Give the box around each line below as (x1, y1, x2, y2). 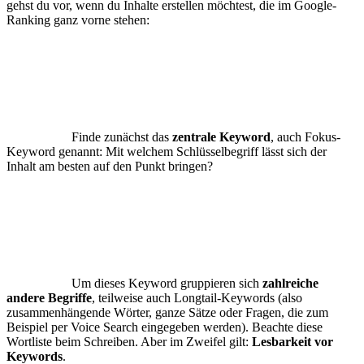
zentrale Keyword (172, 129, 271, 144)
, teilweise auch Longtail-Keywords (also (92, 290, 302, 305)
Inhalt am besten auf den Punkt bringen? (6, 158, 213, 173)
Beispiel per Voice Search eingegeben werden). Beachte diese (6, 319, 323, 334)
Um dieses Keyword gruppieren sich (71, 275, 262, 290)
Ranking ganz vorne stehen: (6, 12, 149, 27)
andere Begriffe (6, 290, 92, 305)
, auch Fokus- (271, 129, 340, 144)
